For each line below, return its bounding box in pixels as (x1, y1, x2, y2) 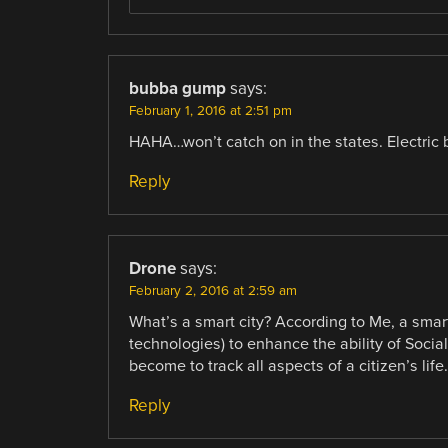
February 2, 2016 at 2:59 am (128, 283, 297, 300)
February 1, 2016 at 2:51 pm (128, 102, 292, 119)
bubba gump (128, 77, 226, 99)
